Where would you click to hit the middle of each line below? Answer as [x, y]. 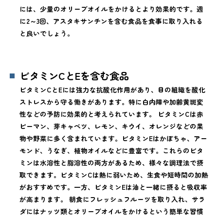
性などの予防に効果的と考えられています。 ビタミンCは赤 [111, 114]
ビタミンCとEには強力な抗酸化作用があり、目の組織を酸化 [112, 89]
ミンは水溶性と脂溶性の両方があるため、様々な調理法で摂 [111, 162]
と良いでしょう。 [47, 33]
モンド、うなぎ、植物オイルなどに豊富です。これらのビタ [111, 150]
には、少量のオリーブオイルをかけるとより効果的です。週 [111, 9]
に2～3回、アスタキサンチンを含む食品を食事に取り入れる [111, 21]
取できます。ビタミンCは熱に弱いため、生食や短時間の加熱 [114, 174]
